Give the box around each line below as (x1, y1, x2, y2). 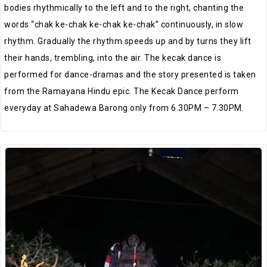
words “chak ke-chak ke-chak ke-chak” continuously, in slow (4, 19, 243, 29)
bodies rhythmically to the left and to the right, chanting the (4, 2, 244, 13)
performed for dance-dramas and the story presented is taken (4, 69, 256, 79)
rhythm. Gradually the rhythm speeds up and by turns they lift (4, 36, 252, 46)
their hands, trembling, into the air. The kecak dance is (4, 52, 221, 63)
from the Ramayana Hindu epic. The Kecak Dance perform (4, 86, 239, 96)
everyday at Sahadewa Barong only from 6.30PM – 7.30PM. (4, 103, 244, 113)
